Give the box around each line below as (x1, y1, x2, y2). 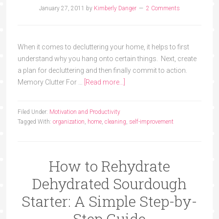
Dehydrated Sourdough (32, 174, 187, 193)
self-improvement (129, 118, 174, 125)
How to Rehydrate (48, 156, 170, 175)
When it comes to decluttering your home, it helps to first (17, 43, 189, 51)
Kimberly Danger (93, 5, 136, 12)
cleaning (104, 118, 126, 125)
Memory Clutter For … (17, 78, 84, 86)
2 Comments (146, 5, 180, 12)
